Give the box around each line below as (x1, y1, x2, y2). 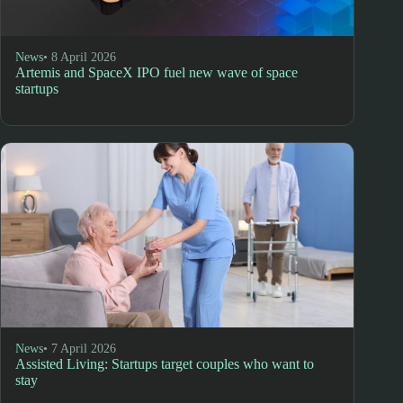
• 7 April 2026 (43, 341, 116, 355)
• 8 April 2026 (43, 50, 116, 65)
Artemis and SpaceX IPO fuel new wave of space (15, 65, 298, 81)
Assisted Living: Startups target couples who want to (15, 355, 314, 372)
